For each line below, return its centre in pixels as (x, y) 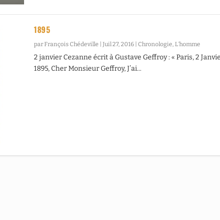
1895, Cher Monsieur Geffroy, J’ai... (88, 68)
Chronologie (155, 44)
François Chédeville (72, 44)
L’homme (188, 44)
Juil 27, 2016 (119, 44)
